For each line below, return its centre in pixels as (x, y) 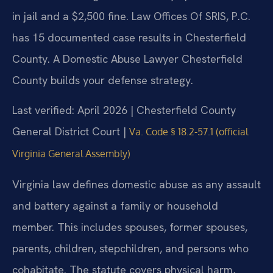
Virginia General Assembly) (71, 154)
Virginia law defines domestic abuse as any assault (136, 184)
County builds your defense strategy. (103, 80)
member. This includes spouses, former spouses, (130, 227)
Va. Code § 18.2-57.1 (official (189, 132)
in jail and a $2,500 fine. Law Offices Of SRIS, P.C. (131, 16)
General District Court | (71, 132)
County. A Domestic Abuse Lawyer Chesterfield (127, 58)
